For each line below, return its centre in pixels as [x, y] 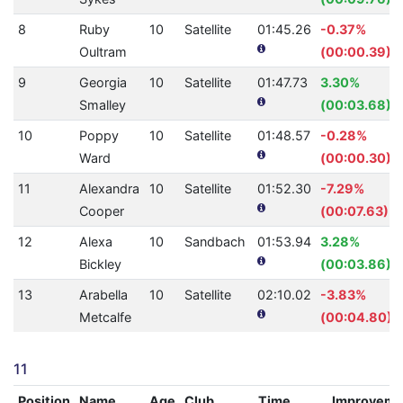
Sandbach [215, 242]
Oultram [103, 52]
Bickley [100, 264]
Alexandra [109, 189]
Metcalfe [105, 318]
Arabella [103, 295]
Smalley [102, 105]
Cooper [101, 211]
